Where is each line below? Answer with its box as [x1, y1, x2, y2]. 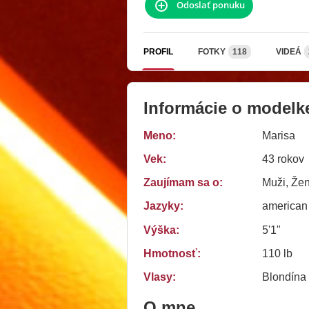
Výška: [143, 223, 179, 236]
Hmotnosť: [143, 247, 201, 259]
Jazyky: [143, 200, 183, 212]
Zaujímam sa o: [143, 177, 223, 188]
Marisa [262, 130, 295, 141]
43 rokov [262, 153, 304, 165]
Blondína [262, 270, 306, 283]
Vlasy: [143, 270, 176, 283]
